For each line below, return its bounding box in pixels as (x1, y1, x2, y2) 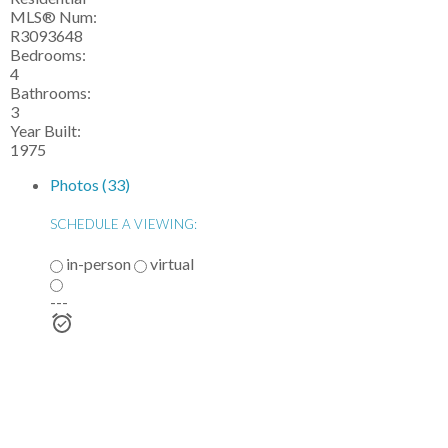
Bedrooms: (10, 45, 86, 64)
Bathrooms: (10, 83, 91, 102)
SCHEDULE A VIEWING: (50, 216, 197, 233)
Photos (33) (50, 175, 130, 194)
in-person (63, 254, 131, 274)
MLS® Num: (10, 7, 97, 26)
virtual (147, 254, 194, 274)
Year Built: (10, 121, 81, 140)
